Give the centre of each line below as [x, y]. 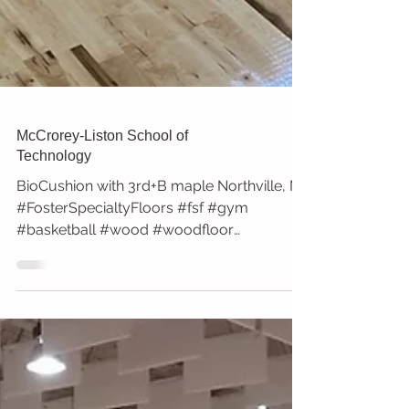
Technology [54, 255]
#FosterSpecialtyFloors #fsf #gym [132, 307]
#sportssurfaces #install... [102, 351]
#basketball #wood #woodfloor [125, 329]
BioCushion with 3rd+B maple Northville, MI [161, 285]
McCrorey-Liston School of [102, 235]
